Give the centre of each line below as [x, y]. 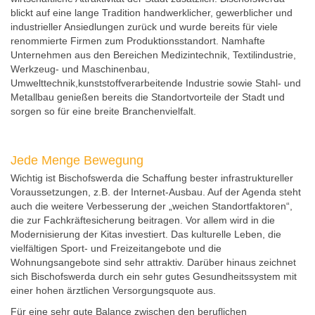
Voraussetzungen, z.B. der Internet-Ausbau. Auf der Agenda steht [156, 192]
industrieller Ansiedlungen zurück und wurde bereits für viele [144, 27]
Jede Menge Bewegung [77, 161]
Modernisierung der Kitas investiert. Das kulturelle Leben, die [146, 234]
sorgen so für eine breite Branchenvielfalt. [103, 111]
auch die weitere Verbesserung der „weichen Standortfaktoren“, [152, 206]
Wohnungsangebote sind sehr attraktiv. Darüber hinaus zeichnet [153, 263]
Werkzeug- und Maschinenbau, [80, 69]
